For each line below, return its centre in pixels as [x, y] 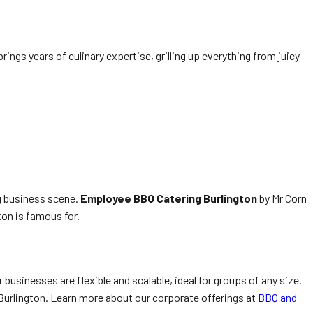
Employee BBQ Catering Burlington [169, 198]
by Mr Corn [282, 198]
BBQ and [277, 297]
